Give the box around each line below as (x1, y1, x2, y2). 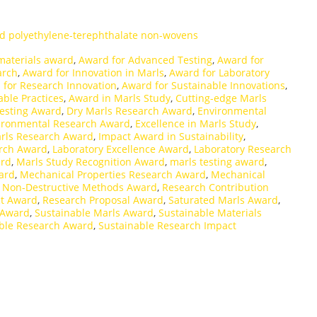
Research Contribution (162, 180, 269, 194)
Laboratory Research (194, 142, 292, 156)
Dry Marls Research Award (67, 103, 192, 117)
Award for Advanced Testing (79, 52, 212, 67)
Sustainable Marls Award (35, 205, 154, 219)
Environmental (197, 103, 267, 117)
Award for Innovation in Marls (23, 65, 164, 79)
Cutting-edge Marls (175, 91, 267, 105)
